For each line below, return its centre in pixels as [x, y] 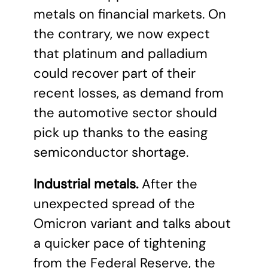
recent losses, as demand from [129, 93]
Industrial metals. [86, 184]
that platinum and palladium [121, 54]
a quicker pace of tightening [120, 243]
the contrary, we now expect [122, 34]
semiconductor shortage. [111, 152]
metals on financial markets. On [130, 14]
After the [168, 184]
